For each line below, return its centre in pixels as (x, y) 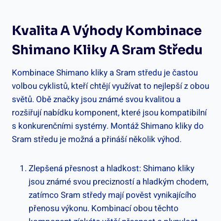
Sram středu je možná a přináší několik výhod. (97, 139)
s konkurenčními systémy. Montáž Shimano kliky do (108, 126)
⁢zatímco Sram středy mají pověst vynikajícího (112, 195)
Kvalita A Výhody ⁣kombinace (107, 31)
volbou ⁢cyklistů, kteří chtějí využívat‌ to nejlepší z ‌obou (110, 86)
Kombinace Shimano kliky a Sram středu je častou (105, 73)
